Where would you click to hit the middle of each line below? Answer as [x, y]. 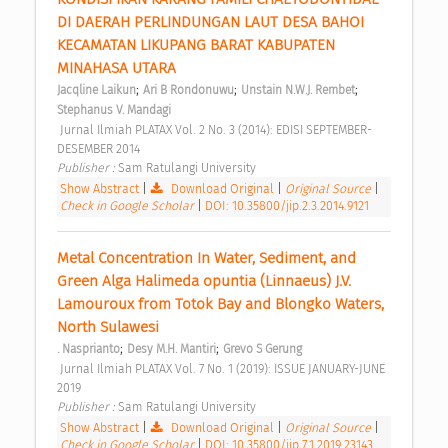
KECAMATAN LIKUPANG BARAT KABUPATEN [196, 45]
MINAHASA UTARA [118, 68]
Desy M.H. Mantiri [171, 349]
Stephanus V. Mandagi [114, 110]
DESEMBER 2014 [100, 149]
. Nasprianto [88, 349]
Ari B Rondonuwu [188, 90]
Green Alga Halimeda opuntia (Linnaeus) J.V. [204, 281]
